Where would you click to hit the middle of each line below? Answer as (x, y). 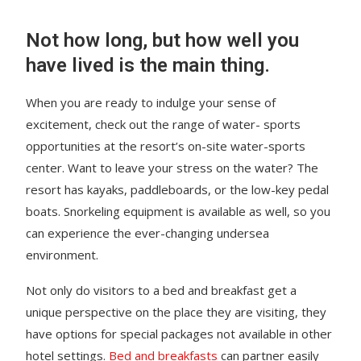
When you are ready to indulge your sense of (151, 102)
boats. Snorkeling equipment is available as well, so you (178, 211)
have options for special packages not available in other (179, 333)
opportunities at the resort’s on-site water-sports (166, 145)
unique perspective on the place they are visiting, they (176, 311)
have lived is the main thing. (148, 65)
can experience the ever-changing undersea (148, 232)
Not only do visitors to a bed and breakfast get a (162, 290)
